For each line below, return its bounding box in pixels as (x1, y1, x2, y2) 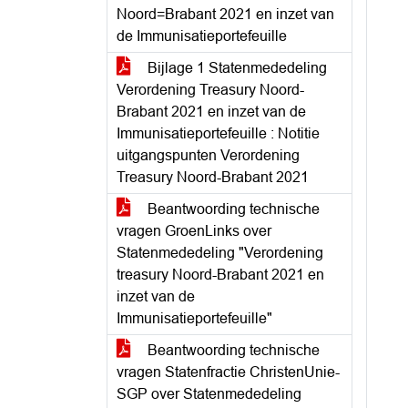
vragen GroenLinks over (117, 223, 271, 239)
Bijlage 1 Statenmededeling (144, 60, 327, 76)
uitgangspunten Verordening (117, 148, 300, 163)
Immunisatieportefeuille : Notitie (117, 126, 320, 141)
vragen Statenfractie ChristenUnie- (117, 364, 340, 380)
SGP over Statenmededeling (117, 386, 301, 402)
